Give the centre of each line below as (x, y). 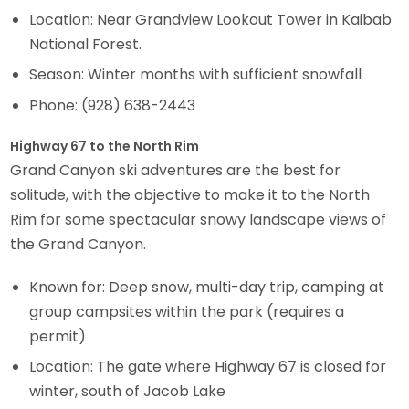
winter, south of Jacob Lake (128, 392)
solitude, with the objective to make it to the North (190, 195)
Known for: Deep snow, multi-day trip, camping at (207, 288)
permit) (58, 337)
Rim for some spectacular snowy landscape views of (199, 220)
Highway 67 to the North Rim (105, 147)
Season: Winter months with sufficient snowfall (196, 75)
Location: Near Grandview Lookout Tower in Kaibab (211, 19)
